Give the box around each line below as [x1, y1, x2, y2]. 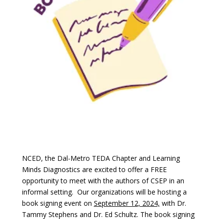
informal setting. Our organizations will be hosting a [22, 187, 187, 197]
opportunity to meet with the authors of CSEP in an [22, 176, 184, 186]
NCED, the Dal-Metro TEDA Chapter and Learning [22, 153, 180, 163]
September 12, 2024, [93, 198, 160, 208]
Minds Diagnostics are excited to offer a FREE [22, 165, 167, 175]
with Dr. [159, 198, 186, 208]
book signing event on [22, 198, 94, 208]
